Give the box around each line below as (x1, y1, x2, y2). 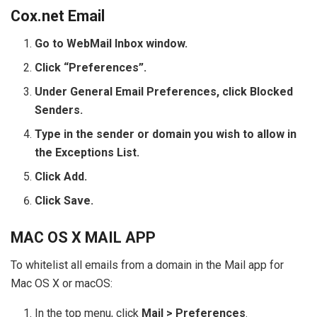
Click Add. (35, 170, 88, 184)
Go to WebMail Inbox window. (35, 37, 188, 51)
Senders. (35, 103, 83, 117)
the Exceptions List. (35, 146, 140, 160)
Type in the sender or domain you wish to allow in (35, 127, 297, 142)
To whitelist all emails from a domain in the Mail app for (11, 258, 284, 272)
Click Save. (35, 194, 94, 208)
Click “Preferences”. (35, 61, 147, 75)
